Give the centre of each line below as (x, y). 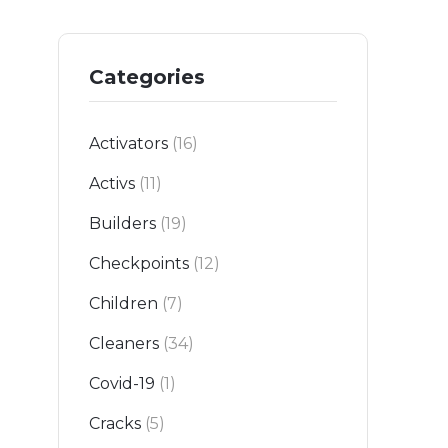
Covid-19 (122, 384)
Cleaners (124, 344)
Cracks (115, 424)
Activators (128, 144)
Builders (122, 224)
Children (123, 304)
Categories (147, 77)
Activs (112, 184)
